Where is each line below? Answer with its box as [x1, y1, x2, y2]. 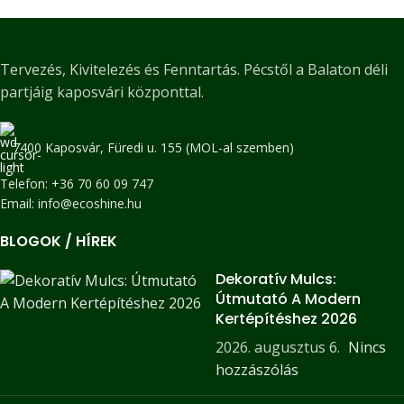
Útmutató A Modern [216, 289, 361, 310]
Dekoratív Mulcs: [216, 269, 336, 290]
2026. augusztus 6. [216, 337, 340, 358]
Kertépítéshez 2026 [216, 308, 357, 330]
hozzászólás [216, 360, 298, 381]
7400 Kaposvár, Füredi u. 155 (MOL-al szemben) [13, 139, 294, 157]
